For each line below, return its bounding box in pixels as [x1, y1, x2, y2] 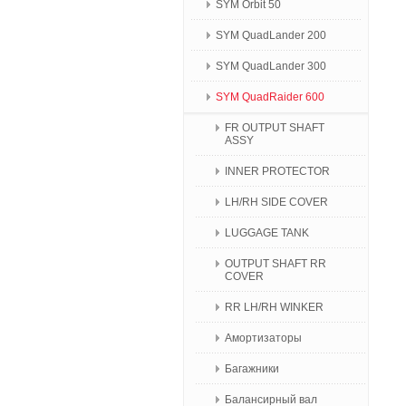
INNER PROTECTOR [225, 165, 330, 178]
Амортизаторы [225, 332, 302, 344]
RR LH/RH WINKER [225, 301, 324, 314]
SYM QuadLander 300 [216, 60, 326, 72]
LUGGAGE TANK [225, 227, 309, 239]
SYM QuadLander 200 [216, 29, 326, 42]
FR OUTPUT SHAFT [225, 121, 324, 134]
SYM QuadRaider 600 [216, 91, 324, 103]
